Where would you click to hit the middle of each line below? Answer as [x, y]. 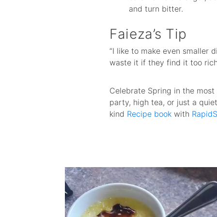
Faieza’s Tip [148, 34]
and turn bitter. [156, 8]
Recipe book [149, 114]
